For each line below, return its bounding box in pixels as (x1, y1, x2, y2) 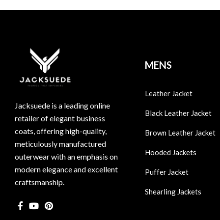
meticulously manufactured (15, 139, 106, 149)
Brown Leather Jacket (144, 128, 216, 137)
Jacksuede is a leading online (15, 101, 110, 110)
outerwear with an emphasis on (15, 152, 118, 162)
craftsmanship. (15, 177, 64, 187)
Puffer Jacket (144, 167, 189, 177)
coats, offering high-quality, (15, 126, 107, 136)
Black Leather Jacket (144, 109, 212, 118)
